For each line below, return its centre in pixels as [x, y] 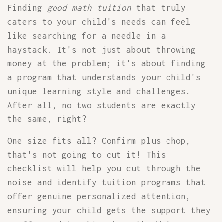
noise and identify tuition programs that [107, 182]
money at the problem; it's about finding [107, 63]
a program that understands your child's [104, 77]
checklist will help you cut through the [104, 168]
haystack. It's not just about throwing [102, 50]
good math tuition [89, 8]
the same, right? [47, 119]
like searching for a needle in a [87, 36]
